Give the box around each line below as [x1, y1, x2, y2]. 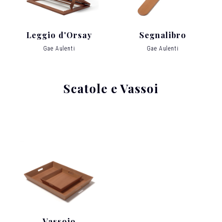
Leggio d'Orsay [26, 30, 92, 40]
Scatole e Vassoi [63, 80, 159, 96]
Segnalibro [139, 30, 186, 40]
